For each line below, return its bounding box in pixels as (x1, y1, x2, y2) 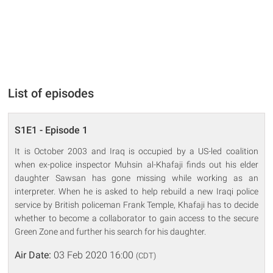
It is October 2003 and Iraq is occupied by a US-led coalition (15, 146, 258, 156)
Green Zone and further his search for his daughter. (15, 226, 207, 236)
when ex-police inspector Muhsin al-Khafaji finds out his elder (15, 159, 258, 169)
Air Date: (15, 249, 52, 261)
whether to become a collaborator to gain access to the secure (15, 213, 258, 223)
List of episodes (8, 85, 94, 101)
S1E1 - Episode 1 (15, 124, 88, 136)
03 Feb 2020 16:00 (51, 249, 136, 261)
